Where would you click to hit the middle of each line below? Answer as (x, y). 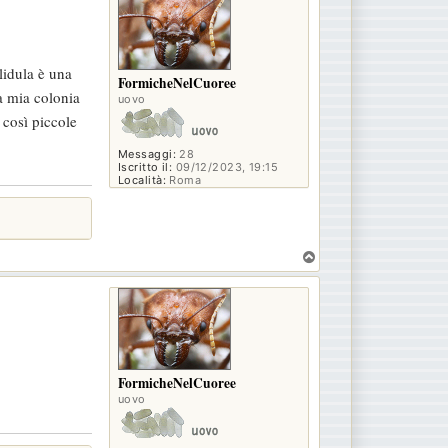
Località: (142, 180)
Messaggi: (147, 154)
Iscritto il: (145, 167)
